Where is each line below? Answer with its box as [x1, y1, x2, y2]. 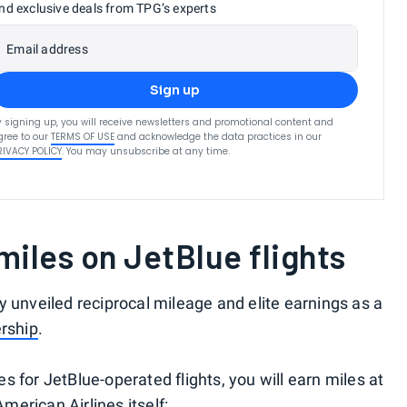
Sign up [149, 81, 200, 98]
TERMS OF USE [51, 129, 115, 144]
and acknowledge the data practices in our [117, 129, 323, 144]
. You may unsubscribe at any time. [62, 144, 231, 158]
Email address [6, 41, 88, 56]
